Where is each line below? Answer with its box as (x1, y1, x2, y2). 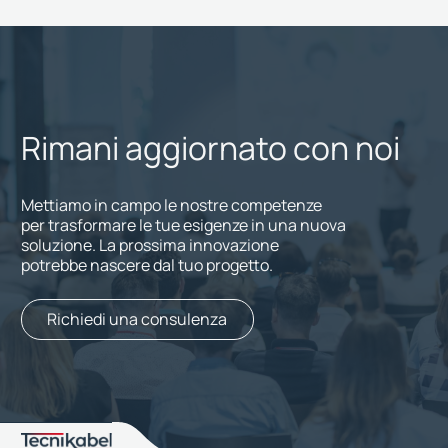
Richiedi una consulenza (47, 308, 228, 331)
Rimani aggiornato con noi (20, 126, 400, 170)
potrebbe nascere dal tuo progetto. (20, 253, 273, 276)
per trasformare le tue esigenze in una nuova (20, 213, 346, 236)
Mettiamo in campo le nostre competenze (20, 193, 322, 216)
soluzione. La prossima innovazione (20, 233, 279, 256)
